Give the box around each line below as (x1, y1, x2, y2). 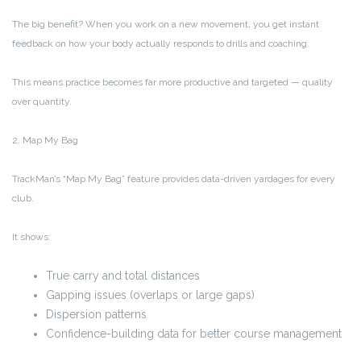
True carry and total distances (46, 269, 200, 283)
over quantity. (12, 96, 72, 108)
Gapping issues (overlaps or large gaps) (46, 288, 255, 302)
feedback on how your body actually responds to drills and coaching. (12, 38, 309, 50)
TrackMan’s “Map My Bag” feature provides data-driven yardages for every (12, 173, 335, 185)
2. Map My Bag (12, 135, 78, 147)
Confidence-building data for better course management (46, 327, 342, 341)
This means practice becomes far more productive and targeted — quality (12, 77, 333, 89)
